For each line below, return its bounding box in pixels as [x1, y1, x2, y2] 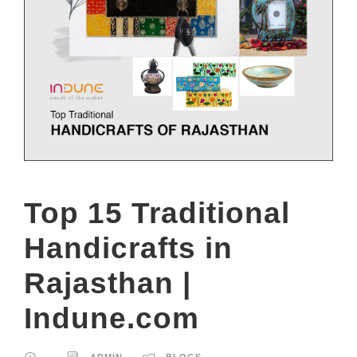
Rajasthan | [24, 266, 191, 300]
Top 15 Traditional [24, 196, 290, 229]
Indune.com [24, 301, 199, 335]
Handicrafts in [24, 231, 233, 265]
